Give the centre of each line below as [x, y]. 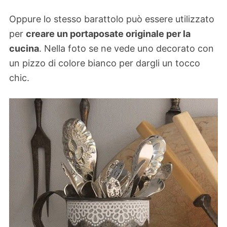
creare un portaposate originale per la [108, 34]
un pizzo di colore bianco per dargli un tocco [105, 63]
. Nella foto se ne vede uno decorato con [126, 49]
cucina [24, 49]
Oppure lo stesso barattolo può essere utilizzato [112, 19]
